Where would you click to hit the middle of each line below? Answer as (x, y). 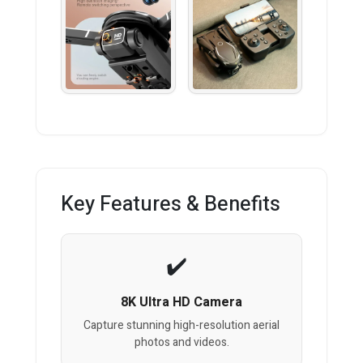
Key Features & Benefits (171, 205)
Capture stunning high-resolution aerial (181, 326)
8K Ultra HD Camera (181, 303)
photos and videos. (181, 343)
